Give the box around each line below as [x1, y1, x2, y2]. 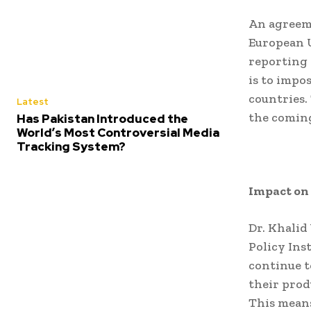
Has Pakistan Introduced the [17, 110, 188, 126]
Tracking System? [17, 138, 126, 154]
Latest [17, 95, 49, 108]
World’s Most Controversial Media [17, 124, 219, 140]
